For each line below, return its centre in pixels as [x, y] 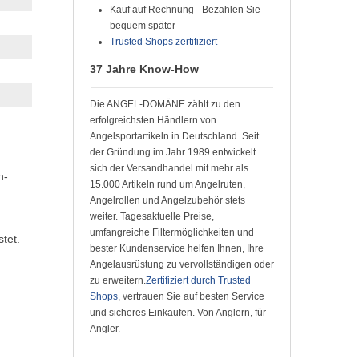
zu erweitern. [118, 280]
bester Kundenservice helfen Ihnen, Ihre [177, 248]
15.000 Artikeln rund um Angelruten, [167, 184]
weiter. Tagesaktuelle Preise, [152, 216]
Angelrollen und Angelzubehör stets [167, 200]
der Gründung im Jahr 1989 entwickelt [173, 152]
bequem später [143, 26]
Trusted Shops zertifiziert [163, 42]
